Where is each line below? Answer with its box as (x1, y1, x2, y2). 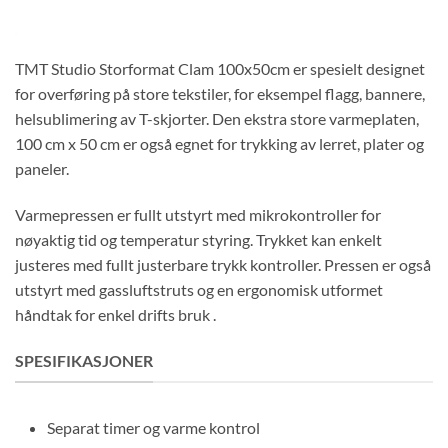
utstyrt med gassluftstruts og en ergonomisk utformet (15, 280, 383, 300)
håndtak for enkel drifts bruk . (15, 305, 216, 325)
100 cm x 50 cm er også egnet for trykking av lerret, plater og (15, 134, 424, 154)
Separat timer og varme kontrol (47, 417, 260, 437)
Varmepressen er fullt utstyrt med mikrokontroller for (15, 205, 381, 225)
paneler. (15, 159, 69, 179)
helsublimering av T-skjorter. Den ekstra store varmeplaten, (15, 109, 419, 129)
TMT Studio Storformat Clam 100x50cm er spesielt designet (15, 59, 425, 79)
